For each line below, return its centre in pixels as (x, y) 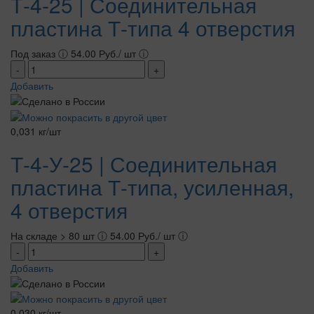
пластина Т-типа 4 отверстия (153, 28)
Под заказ (34, 53)
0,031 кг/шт (36, 131)
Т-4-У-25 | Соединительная (144, 163)
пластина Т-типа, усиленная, (152, 186)
